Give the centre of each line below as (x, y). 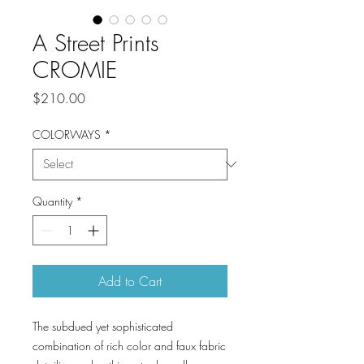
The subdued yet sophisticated (103, 326)
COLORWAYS (67, 134)
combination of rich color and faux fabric (129, 345)
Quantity (52, 201)
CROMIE (75, 69)
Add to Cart (130, 281)
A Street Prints (96, 42)
